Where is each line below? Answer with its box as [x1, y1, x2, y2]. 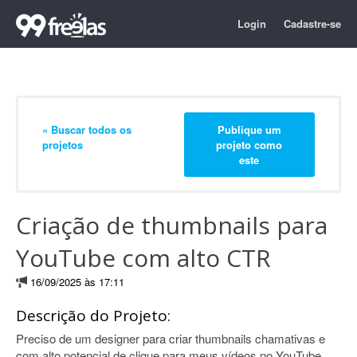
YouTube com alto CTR [16, 241, 271, 274]
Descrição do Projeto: [16, 305, 171, 326]
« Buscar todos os [42, 121, 131, 137]
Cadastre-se [284, 16, 341, 31]
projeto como [216, 136, 283, 152]
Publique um [217, 121, 281, 137]
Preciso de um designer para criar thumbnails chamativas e [16, 330, 325, 347]
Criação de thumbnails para [16, 209, 328, 241]
